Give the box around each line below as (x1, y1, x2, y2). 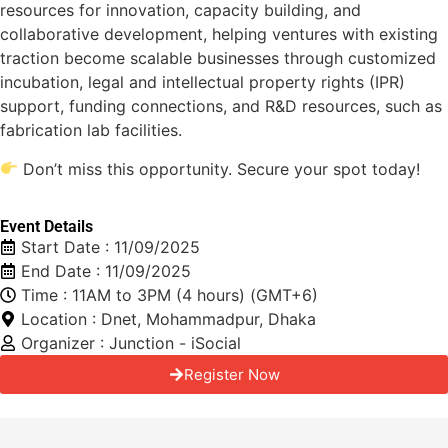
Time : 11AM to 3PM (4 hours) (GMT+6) (21, 285, 318, 306)
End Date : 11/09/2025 (21, 261, 191, 282)
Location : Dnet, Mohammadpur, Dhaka (21, 309, 316, 330)
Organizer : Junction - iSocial (21, 333, 241, 354)
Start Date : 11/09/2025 (21, 237, 200, 258)
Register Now (183, 365, 280, 385)
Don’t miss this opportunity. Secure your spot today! (18, 158, 421, 179)
